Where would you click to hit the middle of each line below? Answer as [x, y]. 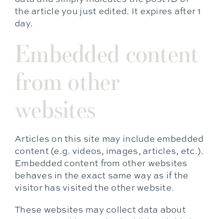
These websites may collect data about [100, 209]
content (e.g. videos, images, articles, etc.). [109, 151]
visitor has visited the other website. [94, 187]
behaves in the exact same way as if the [101, 175]
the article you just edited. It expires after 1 [108, 11]
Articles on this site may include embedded [109, 139]
